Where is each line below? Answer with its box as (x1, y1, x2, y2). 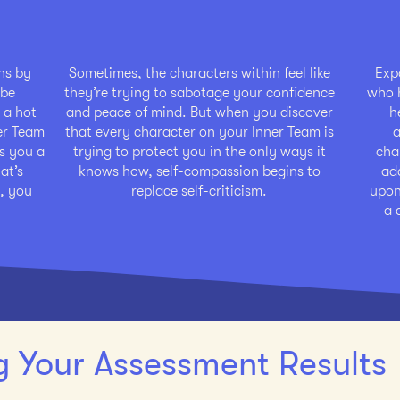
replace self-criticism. (131, 183, 267, 199)
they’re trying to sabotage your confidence (63, 85, 335, 101)
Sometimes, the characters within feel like (68, 65, 330, 81)
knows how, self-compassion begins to (78, 163, 321, 179)
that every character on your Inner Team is (64, 124, 334, 140)
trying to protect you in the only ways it (72, 144, 326, 160)
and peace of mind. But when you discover (65, 104, 333, 121)
